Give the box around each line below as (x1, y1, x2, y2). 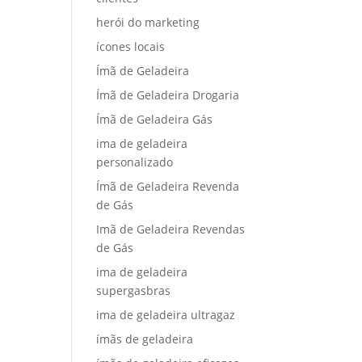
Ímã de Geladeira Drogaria (96, 87, 240, 103)
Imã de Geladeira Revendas (96, 221, 246, 237)
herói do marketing (96, 15, 200, 30)
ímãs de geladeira (96, 331, 194, 347)
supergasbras (96, 283, 171, 298)
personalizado (96, 154, 174, 170)
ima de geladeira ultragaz (96, 307, 236, 322)
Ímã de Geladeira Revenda (96, 179, 240, 194)
